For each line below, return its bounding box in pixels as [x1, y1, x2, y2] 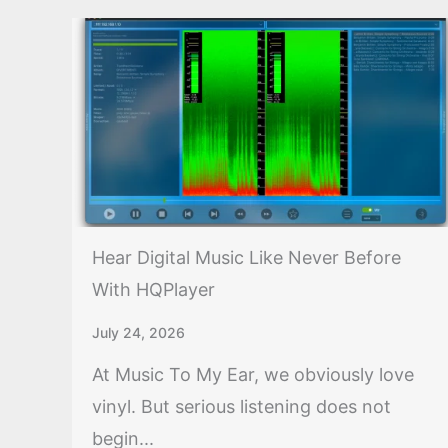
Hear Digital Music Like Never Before [92, 246, 401, 268]
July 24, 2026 [92, 323, 185, 341]
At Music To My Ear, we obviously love [92, 363, 414, 385]
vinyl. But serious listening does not [92, 395, 391, 417]
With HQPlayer [92, 278, 215, 300]
